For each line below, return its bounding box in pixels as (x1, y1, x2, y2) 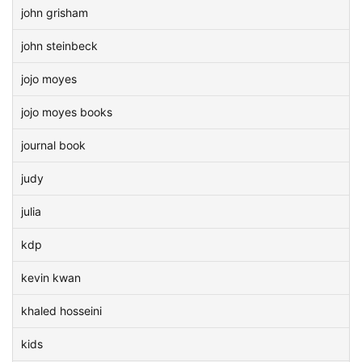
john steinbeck (21, 39, 98, 53)
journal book (21, 138, 86, 152)
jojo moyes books (21, 105, 112, 119)
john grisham (21, 6, 88, 19)
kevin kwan (21, 271, 81, 284)
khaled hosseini (21, 304, 102, 318)
